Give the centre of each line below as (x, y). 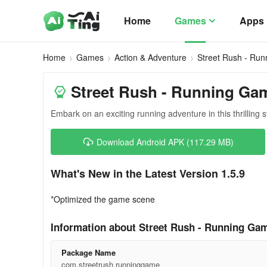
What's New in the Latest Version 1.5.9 (148, 173)
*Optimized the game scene (103, 199)
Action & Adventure (150, 57)
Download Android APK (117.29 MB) (165, 142)
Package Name (88, 252)
